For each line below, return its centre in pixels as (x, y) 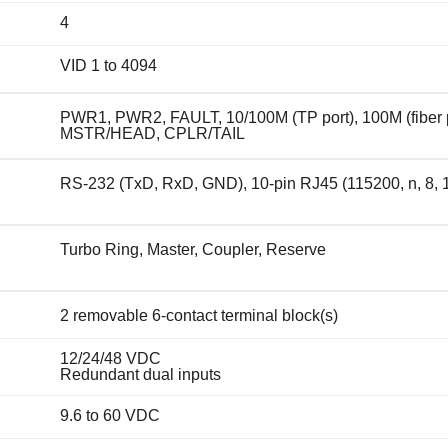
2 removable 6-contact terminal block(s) (198, 315)
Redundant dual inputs (140, 374)
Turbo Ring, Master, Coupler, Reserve (192, 249)
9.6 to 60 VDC (109, 415)
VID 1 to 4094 (108, 65)
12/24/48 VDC (110, 358)
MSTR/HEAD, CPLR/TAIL (152, 133)
